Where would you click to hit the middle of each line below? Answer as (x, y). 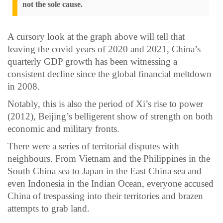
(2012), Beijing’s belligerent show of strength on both (110, 116)
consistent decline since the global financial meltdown (110, 74)
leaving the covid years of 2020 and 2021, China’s (104, 49)
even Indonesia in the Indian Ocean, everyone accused (111, 183)
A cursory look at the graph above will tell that (96, 36)
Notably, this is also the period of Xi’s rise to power (105, 104)
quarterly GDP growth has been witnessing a (92, 61)
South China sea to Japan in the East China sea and (105, 171)
